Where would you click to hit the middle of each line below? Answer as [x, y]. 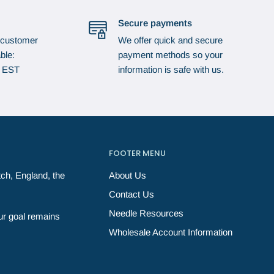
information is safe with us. [171, 69]
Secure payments [155, 23]
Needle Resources [146, 213]
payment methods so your [170, 55]
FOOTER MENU [137, 153]
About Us [128, 176]
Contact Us [131, 194]
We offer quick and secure [170, 40]
